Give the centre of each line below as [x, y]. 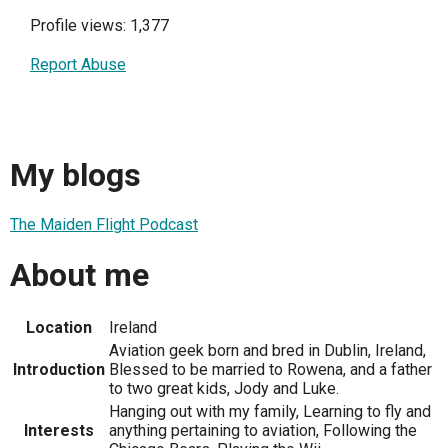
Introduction [59, 370]
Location [59, 328]
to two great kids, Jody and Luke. [224, 389]
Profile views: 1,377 [99, 26]
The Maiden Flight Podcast [104, 225]
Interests [59, 431]
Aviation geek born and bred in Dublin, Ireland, [267, 351]
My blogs [75, 174]
